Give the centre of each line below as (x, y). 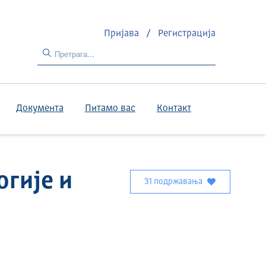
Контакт (174, 109)
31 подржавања (174, 182)
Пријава (123, 34)
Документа (39, 109)
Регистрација (187, 34)
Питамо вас (110, 109)
